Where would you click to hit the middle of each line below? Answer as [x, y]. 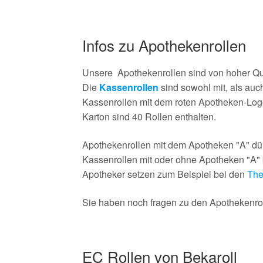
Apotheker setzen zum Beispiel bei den [165, 174]
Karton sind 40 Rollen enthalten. [149, 117]
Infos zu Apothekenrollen [164, 45]
